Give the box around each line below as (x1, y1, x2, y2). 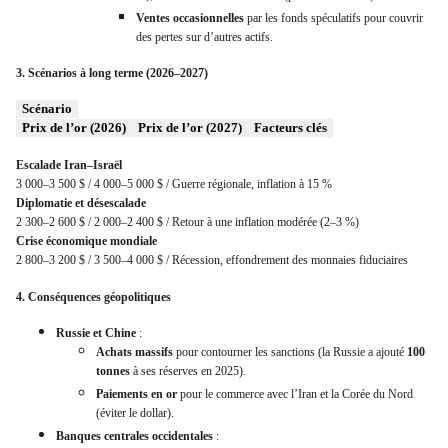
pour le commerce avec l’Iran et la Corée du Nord (177, 386, 413, 401)
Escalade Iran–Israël (16, 158, 122, 173)
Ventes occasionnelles (136, 10, 244, 25)
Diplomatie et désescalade (16, 196, 146, 211)
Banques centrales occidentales (56, 428, 213, 443)
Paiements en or (96, 386, 177, 401)
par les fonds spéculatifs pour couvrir (244, 10, 423, 25)
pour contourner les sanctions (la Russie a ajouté (173, 344, 407, 359)
